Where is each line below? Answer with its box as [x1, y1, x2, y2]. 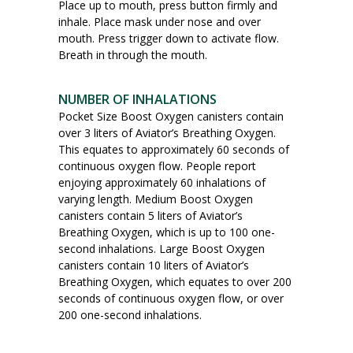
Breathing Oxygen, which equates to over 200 [58, 273, 292, 289]
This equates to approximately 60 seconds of [58, 141, 289, 157]
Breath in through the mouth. [58, 46, 207, 62]
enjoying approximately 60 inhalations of [58, 174, 266, 190]
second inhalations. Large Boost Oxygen [58, 240, 265, 256]
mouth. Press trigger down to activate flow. [58, 30, 279, 46]
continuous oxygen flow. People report [58, 158, 256, 173]
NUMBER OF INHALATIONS [58, 90, 217, 108]
